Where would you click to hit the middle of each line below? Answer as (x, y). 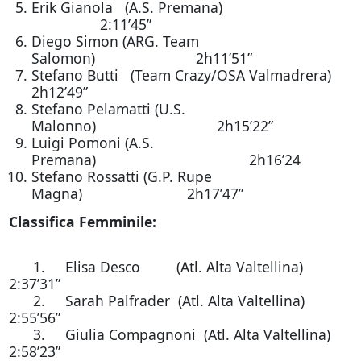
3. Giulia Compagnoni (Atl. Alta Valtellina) (171, 334)
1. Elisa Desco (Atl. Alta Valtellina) (172, 267)
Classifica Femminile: (82, 222)
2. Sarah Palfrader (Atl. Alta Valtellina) (170, 301)
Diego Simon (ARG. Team (115, 41)
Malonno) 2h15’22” (152, 126)
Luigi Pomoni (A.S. (92, 143)
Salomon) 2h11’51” (141, 58)
